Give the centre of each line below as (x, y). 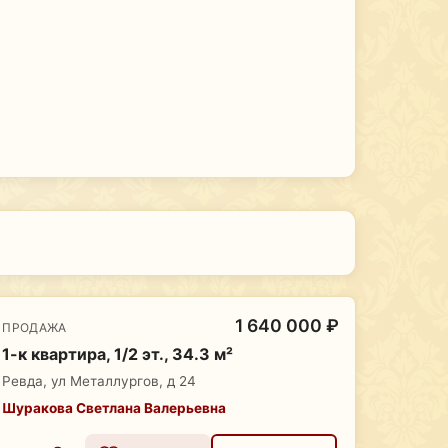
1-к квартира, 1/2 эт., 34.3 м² (118, 354)
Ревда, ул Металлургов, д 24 (99, 381)
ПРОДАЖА (34, 327)
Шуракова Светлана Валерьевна (114, 407)
